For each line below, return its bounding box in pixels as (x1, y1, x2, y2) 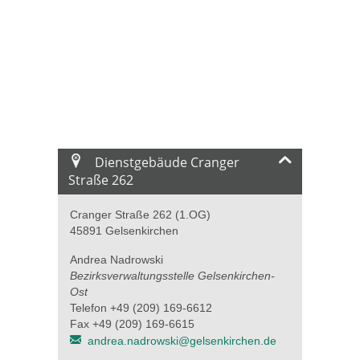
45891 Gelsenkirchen (70, 223, 178, 237)
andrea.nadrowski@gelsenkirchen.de (88, 333, 277, 347)
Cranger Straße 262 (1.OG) (70, 207, 211, 221)
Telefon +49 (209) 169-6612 (70, 301, 212, 314)
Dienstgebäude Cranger (92, 153, 240, 172)
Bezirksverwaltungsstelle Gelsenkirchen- (70, 268, 275, 282)
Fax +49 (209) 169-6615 (70, 317, 194, 330)
